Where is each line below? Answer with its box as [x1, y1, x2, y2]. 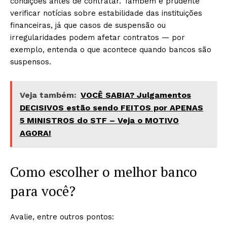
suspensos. [10, 57, 51, 66]
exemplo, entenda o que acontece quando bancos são [10, 45, 211, 54]
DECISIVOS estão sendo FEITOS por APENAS [20, 103, 203, 112]
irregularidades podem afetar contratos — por [10, 33, 185, 42]
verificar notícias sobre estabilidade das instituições [10, 9, 202, 18]
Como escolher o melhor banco [10, 163, 197, 181]
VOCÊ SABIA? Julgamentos [81, 90, 191, 100]
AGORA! [20, 128, 51, 138]
